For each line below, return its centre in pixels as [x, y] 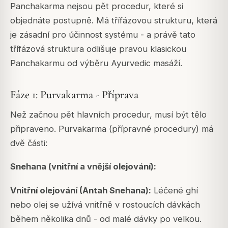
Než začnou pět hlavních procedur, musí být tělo [108, 115]
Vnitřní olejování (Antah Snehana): [81, 190]
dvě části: [29, 143]
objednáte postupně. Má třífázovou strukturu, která [114, 21]
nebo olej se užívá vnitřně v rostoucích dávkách [105, 204]
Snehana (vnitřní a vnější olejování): [83, 167]
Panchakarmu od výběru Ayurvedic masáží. [96, 63]
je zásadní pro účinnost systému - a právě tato [103, 35]
